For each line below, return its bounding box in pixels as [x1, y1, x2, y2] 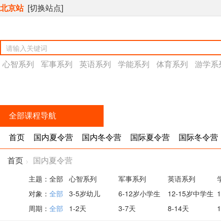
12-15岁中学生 [168, 188, 214, 198]
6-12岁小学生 [118, 188, 160, 198]
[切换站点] [28, 2, 63, 13]
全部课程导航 [9, 111, 56, 120]
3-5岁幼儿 [69, 188, 100, 198]
